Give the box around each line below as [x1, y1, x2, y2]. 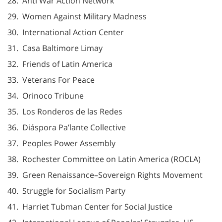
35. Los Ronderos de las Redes [7, 106, 122, 117]
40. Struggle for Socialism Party [7, 185, 125, 196]
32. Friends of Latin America [7, 58, 112, 69]
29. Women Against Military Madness [7, 10, 147, 22]
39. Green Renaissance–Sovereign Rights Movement [7, 169, 203, 180]
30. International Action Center [7, 26, 124, 38]
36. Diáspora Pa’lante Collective [7, 121, 126, 133]
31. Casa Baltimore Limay [7, 42, 103, 54]
